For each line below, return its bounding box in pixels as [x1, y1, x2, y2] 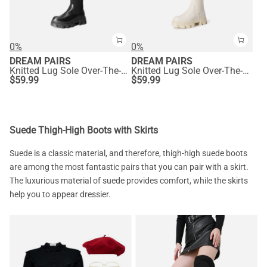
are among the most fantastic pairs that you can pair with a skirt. [10, 162, 249, 172]
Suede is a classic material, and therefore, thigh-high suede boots [10, 148, 247, 158]
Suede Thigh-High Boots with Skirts [10, 124, 158, 136]
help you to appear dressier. [10, 189, 111, 199]
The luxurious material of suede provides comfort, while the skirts [10, 175, 248, 185]
